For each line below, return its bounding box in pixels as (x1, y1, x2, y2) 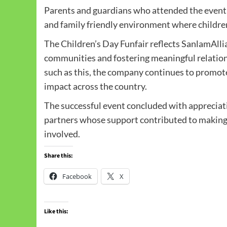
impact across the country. (44, 81, 147, 92)
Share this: (44, 152, 73, 161)
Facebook (62, 172, 92, 181)
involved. (44, 128, 80, 140)
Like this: (44, 207, 68, 216)
